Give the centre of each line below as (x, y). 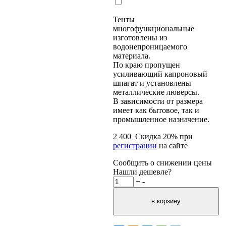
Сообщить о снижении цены (162, 162)
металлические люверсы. (156, 92)
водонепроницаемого (150, 46)
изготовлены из (140, 37)
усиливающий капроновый (160, 74)
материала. (132, 55)
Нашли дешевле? (142, 172)
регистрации (135, 145)
